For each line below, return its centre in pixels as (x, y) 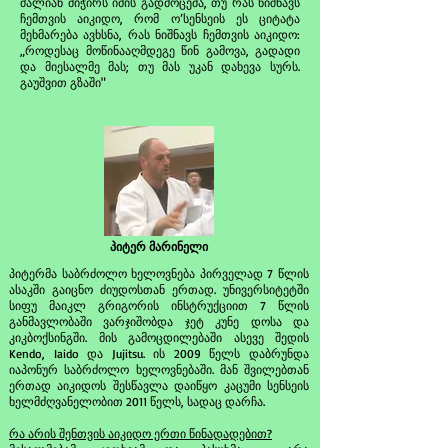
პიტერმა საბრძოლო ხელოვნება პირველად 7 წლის (159, 273)
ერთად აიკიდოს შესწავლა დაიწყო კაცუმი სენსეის (159, 385)
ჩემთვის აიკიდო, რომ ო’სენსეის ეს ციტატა (160, 18)
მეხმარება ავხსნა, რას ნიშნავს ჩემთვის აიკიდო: (160, 34)
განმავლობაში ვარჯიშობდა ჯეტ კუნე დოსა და (159, 321)
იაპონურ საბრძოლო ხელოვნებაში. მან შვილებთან (159, 369)
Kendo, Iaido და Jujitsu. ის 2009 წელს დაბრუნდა (159, 353)
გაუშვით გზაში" (63, 82)
